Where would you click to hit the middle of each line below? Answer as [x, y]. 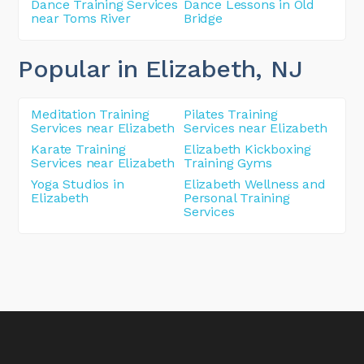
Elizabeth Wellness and [255, 184]
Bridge [203, 18]
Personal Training [237, 197]
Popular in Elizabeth [137, 68]
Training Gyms [228, 162]
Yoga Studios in [78, 184]
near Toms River [81, 18]
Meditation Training [90, 114]
